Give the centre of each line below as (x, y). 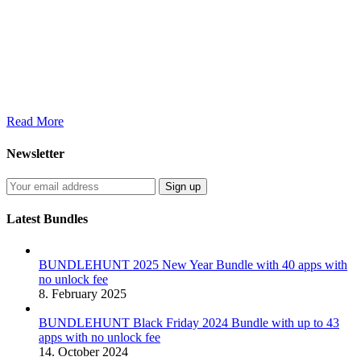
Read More (35, 122)
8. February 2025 (83, 294)
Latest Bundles (47, 219)
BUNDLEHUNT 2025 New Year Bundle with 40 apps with (193, 265)
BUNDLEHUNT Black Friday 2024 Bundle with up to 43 (189, 323)
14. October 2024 (83, 352)
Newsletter (35, 153)
